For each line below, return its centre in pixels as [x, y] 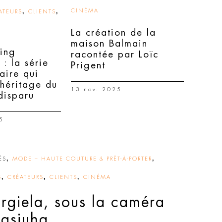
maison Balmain [109, 43]
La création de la [113, 32]
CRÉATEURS [26, 177]
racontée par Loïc [115, 54]
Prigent [88, 65]
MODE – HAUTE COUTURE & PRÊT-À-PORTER [82, 159]
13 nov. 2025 [96, 89]
